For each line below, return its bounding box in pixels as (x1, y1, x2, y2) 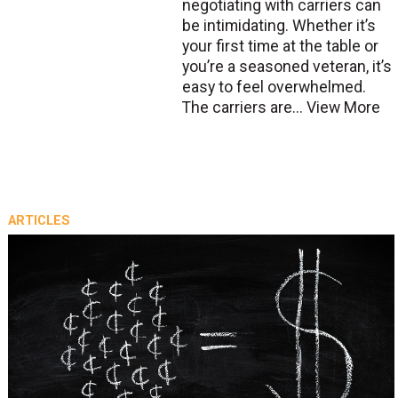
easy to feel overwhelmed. (181, 78, 366, 97)
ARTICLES (7, 212, 70, 229)
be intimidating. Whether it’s (181, 17, 376, 36)
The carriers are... (181, 99, 306, 117)
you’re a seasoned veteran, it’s (181, 58, 392, 76)
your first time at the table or (181, 37, 378, 56)
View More (306, 99, 380, 117)
